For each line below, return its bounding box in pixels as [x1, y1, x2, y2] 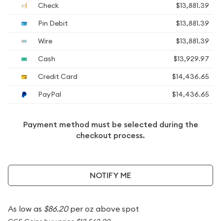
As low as [8, 204, 44, 214]
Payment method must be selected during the [23, 119, 198, 130]
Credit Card [37, 72, 77, 81]
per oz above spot [68, 204, 139, 214]
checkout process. [76, 130, 145, 141]
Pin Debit [37, 19, 68, 28]
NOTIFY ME [90, 170, 131, 181]
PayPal [37, 90, 61, 99]
